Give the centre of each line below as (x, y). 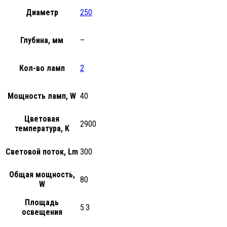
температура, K (42, 128)
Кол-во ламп (42, 68)
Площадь (42, 202)
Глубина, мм (42, 40)
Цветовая (42, 119)
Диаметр (42, 12)
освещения (42, 212)
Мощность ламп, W (42, 96)
